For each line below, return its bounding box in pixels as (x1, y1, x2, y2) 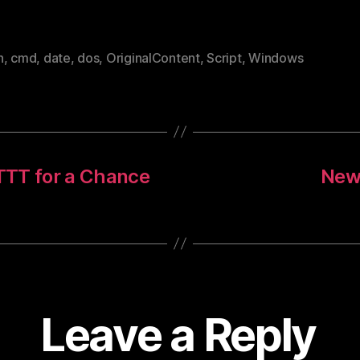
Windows (248, 49, 304, 66)
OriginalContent (105, 49, 200, 66)
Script (207, 49, 242, 66)
